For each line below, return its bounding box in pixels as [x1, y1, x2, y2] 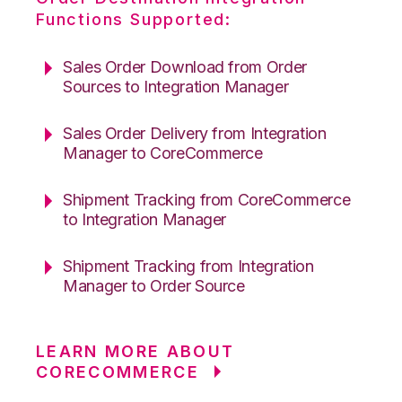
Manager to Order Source [63, 275, 245, 295]
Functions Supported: [36, 9, 232, 29]
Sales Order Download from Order [63, 57, 307, 76]
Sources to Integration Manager [63, 76, 289, 96]
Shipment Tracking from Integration [63, 256, 314, 275]
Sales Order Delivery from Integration [63, 123, 327, 143]
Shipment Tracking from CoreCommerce [63, 189, 351, 209]
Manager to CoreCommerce [63, 143, 263, 162]
